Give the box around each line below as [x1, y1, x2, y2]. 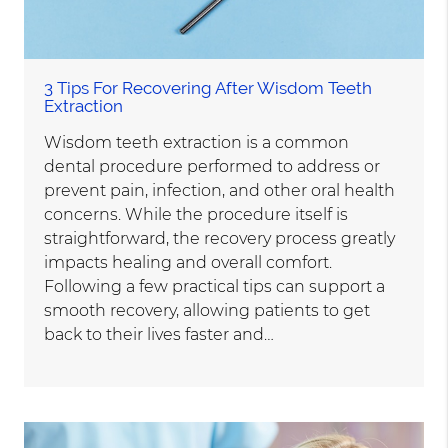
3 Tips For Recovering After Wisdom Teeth [44, 78, 373, 99]
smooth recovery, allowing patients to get [44, 301, 371, 321]
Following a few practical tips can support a [44, 277, 386, 297]
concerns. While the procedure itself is [44, 205, 349, 225]
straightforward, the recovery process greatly [44, 229, 396, 249]
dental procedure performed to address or [44, 157, 381, 177]
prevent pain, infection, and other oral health [44, 181, 396, 201]
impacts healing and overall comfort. [44, 253, 333, 273]
